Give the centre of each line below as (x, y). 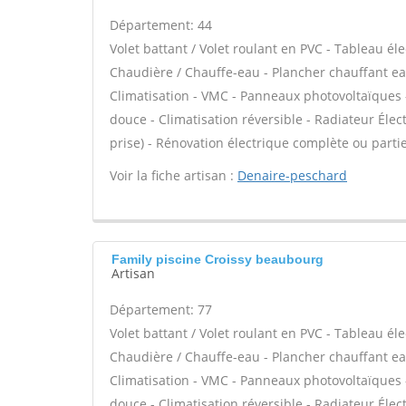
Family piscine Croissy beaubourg (217, 259)
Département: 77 (161, 309)
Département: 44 (161, 25)
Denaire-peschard (292, 175)
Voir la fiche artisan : (174, 175)
